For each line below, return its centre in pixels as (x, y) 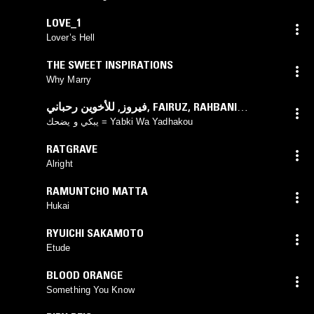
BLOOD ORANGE (84, 274)
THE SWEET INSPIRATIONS (110, 64)
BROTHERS (72, 122)
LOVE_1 (64, 22)
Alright (60, 163)
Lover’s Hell (71, 37)
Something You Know (90, 289)
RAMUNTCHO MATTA (97, 190)
